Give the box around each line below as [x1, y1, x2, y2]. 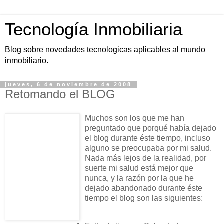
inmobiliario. [5, 56, 48, 65]
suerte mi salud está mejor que [85, 163, 193, 172]
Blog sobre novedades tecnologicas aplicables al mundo [5, 45, 205, 54]
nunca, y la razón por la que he [85, 173, 194, 182]
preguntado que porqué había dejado [85, 123, 216, 132]
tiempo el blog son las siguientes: [85, 193, 203, 202]
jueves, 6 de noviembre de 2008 [5, 81, 132, 87]
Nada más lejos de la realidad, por [85, 153, 206, 162]
